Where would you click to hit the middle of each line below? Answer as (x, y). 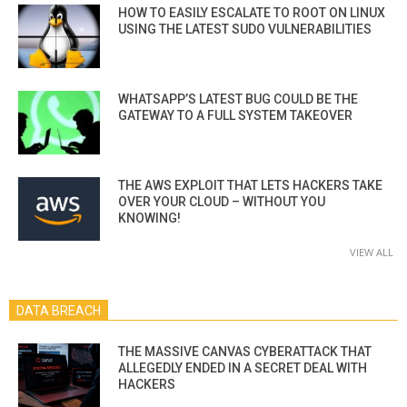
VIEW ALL (372, 252)
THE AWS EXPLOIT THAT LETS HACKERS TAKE (250, 185)
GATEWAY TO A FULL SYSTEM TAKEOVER (235, 115)
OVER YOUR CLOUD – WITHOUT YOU (222, 201)
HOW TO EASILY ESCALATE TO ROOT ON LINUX (252, 12)
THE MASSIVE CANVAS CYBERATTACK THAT (245, 351)
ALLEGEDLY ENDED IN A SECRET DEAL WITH (243, 367)
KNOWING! (149, 218)
